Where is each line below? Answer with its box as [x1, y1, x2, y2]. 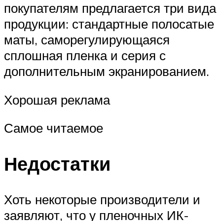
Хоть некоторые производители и [4, 191, 200, 208]
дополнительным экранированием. [4, 63, 209, 79]
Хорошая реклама [4, 91, 110, 108]
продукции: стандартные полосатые [4, 16, 214, 32]
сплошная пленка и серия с [4, 47, 166, 64]
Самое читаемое [4, 120, 103, 136]
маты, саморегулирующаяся [4, 32, 170, 48]
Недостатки [4, 151, 110, 176]
